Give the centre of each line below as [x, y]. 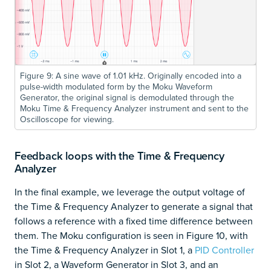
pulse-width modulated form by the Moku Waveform [116, 86]
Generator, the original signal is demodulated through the [127, 97]
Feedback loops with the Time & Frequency [119, 155]
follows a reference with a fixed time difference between [134, 220]
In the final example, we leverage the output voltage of [130, 191]
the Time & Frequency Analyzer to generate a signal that [134, 206]
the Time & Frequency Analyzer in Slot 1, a [105, 250]
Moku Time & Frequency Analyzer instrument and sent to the [134, 108]
